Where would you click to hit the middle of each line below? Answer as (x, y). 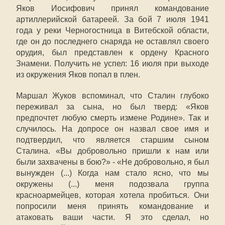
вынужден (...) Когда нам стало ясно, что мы (113, 173)
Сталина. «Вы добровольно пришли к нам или (113, 151)
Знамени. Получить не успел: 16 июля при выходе (113, 64)
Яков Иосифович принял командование (113, 8)
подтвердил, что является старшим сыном (113, 140)
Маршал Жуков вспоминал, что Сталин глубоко (113, 96)
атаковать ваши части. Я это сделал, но (113, 217)
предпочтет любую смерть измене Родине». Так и (113, 118)
